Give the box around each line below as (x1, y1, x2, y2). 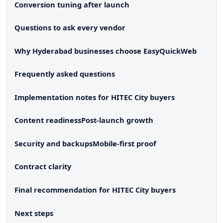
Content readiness (14, 115, 81, 125)
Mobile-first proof (93, 138, 156, 148)
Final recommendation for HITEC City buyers (14, 185, 176, 195)
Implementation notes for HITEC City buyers (14, 92, 175, 102)
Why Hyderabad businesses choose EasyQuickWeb (14, 45, 197, 56)
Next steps (14, 208, 53, 218)
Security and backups (14, 138, 93, 148)
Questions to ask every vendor (14, 22, 125, 33)
